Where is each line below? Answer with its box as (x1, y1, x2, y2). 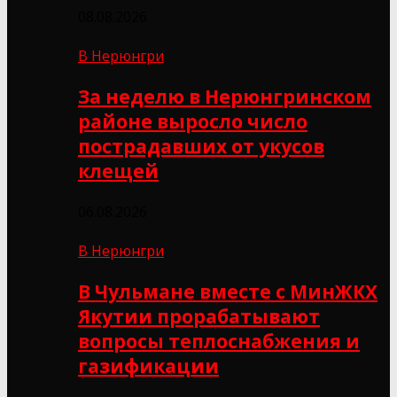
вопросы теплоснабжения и (78, 328, 360, 354)
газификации (78, 353, 219, 378)
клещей (78, 158, 159, 183)
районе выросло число (78, 108, 307, 134)
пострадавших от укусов (78, 133, 324, 159)
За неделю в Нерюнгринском (78, 83, 371, 109)
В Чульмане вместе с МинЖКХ (78, 278, 378, 304)
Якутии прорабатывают (78, 303, 320, 329)
